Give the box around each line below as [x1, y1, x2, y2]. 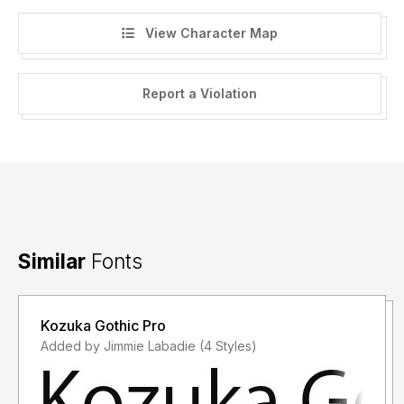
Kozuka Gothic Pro [41, 317, 166, 335]
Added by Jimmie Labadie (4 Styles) [199, 338, 257, 354]
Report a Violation [142, 86, 257, 102]
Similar [18, 249, 86, 274]
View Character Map [141, 24, 278, 41]
